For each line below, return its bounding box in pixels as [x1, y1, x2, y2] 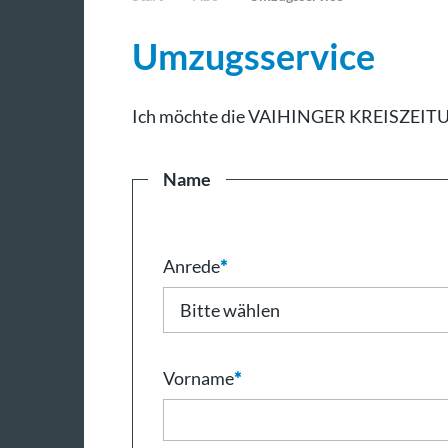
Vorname [163, 367, 234, 390]
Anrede [163, 255, 220, 278]
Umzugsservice [132, 34, 375, 79]
